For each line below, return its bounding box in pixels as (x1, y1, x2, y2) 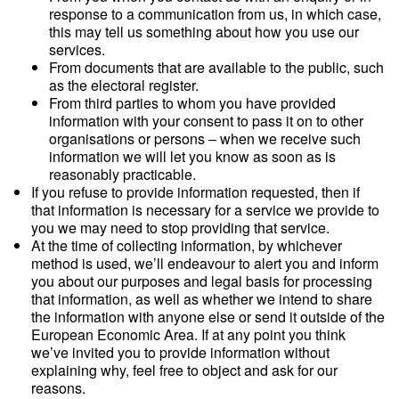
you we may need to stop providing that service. (31, 217, 330, 238)
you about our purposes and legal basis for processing (31, 271, 372, 291)
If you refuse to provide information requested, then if (31, 182, 360, 202)
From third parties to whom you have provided (49, 93, 336, 113)
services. (49, 39, 105, 60)
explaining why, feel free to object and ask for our (31, 360, 338, 380)
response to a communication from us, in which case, (49, 4, 381, 24)
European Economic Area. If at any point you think (31, 324, 346, 345)
